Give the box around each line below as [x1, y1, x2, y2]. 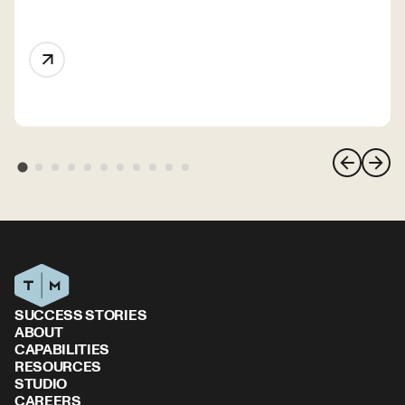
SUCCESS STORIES [14, 307, 147, 323]
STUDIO [14, 376, 68, 391]
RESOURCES [14, 359, 102, 374]
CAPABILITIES [14, 342, 110, 357]
